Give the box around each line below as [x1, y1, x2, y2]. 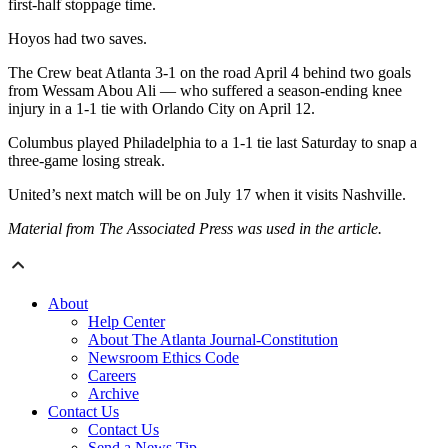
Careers [88, 366, 136, 384]
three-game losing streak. [8, 151, 165, 169]
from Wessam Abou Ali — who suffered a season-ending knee [8, 81, 402, 99]
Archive [88, 384, 139, 402]
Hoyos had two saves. [8, 29, 147, 47]
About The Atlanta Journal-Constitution [88, 330, 338, 348]
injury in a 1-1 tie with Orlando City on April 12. [8, 99, 315, 117]
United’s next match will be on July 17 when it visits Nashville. [8, 185, 406, 203]
